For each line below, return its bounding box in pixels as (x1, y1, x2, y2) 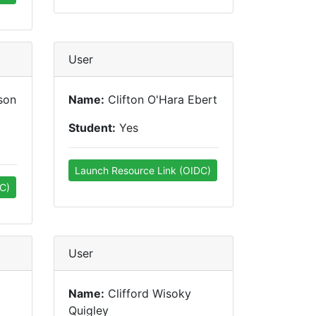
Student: (68, 121, 116, 135)
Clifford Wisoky (104, 286, 191, 300)
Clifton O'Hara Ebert (104, 92, 217, 107)
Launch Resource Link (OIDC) (75, 164, 211, 176)
